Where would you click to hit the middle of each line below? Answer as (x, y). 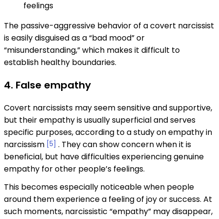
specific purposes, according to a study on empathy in (108, 132)
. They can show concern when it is (125, 145)
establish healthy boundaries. (60, 63)
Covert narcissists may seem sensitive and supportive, (108, 108)
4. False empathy (47, 85)
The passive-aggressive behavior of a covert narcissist (109, 26)
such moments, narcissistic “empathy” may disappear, (108, 212)
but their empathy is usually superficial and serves (100, 120)
